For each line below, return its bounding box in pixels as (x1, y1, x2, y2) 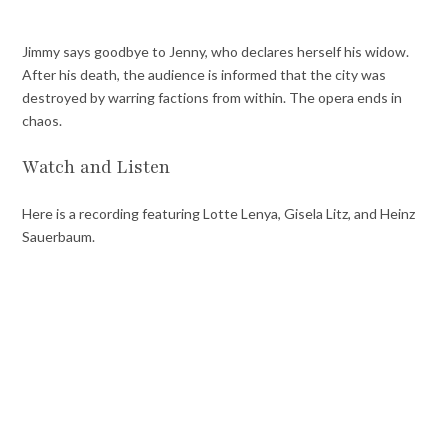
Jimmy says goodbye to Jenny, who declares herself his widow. (22, 43, 410, 61)
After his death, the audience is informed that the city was (22, 66, 387, 84)
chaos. (22, 112, 63, 130)
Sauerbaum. (22, 228, 96, 246)
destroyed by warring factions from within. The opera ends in (22, 89, 403, 107)
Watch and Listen (22, 155, 171, 180)
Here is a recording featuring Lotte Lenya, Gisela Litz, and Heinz (22, 205, 416, 223)
